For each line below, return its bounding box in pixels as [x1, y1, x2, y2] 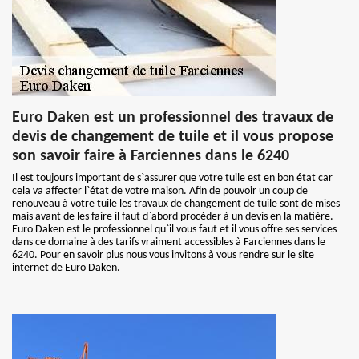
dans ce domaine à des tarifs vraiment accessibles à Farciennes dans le [12, 236, 325, 248]
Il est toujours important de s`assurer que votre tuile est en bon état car [12, 172, 333, 184]
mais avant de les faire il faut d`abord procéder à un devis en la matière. [12, 211, 333, 223]
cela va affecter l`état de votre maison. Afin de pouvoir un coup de [12, 185, 308, 197]
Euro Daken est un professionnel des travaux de [12, 110, 333, 126]
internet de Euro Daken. [12, 262, 120, 274]
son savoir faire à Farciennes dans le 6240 [12, 148, 289, 164]
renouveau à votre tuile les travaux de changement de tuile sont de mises [12, 198, 340, 210]
